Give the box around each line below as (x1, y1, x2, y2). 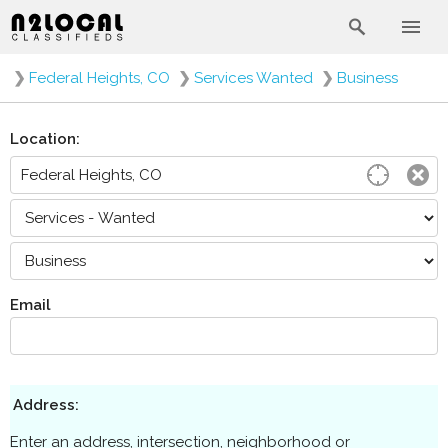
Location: (10, 130, 80, 148)
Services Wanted (194, 69, 313, 87)
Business (337, 69, 398, 87)
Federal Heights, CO (29, 69, 170, 87)
